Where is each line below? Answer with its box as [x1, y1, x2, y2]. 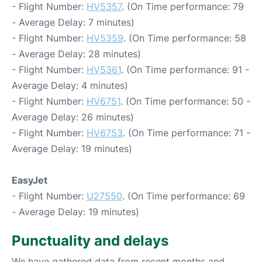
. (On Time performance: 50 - [120, 95, 250, 107]
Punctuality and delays [12, 232, 168, 249]
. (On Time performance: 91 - [121, 63, 249, 75]
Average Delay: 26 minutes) [12, 111, 134, 123]
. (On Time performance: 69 [122, 189, 245, 202]
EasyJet [12, 174, 47, 186]
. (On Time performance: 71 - [123, 126, 250, 139]
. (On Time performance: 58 [123, 32, 246, 44]
